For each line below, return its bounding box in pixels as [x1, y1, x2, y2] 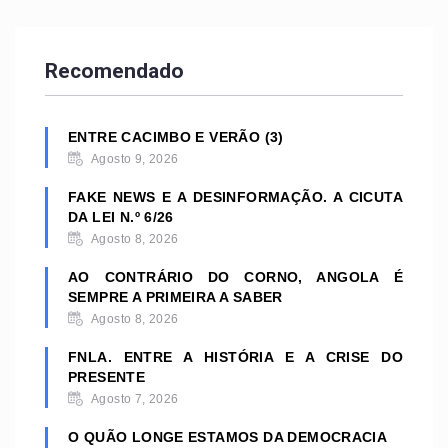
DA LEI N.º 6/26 [68, 209, 174, 226]
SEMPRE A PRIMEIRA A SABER [68, 289, 283, 306]
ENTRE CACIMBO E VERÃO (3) [68, 129, 284, 146]
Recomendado [45, 58, 184, 83]
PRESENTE [68, 369, 146, 386]
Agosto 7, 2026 [91, 392, 179, 407]
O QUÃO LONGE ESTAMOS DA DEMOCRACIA [68, 429, 388, 446]
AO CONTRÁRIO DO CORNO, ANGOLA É [68, 269, 403, 286]
